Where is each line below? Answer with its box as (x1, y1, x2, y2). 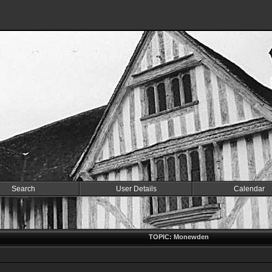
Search (11, 185, 35, 193)
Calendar (233, 185, 265, 193)
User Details (115, 185, 157, 193)
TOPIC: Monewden (149, 233, 209, 240)
